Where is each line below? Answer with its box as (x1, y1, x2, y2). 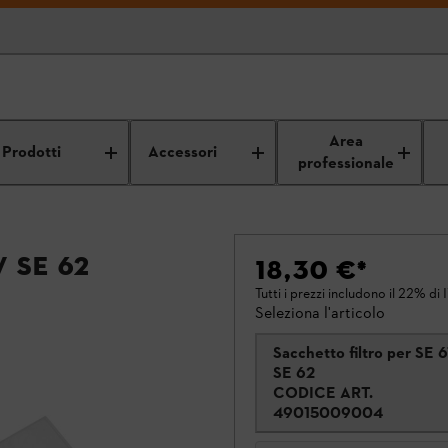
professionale (298, 152, 395, 175)
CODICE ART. (273, 383, 373, 402)
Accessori (148, 141, 218, 164)
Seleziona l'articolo (255, 303, 385, 322)
